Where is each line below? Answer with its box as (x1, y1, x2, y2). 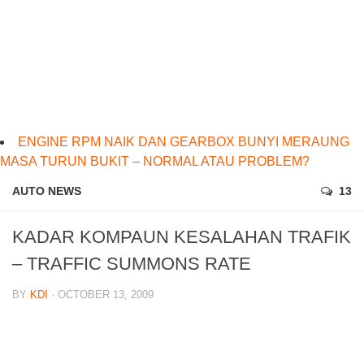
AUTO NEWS (12, 184, 81, 198)
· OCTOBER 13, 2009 (48, 288, 154, 301)
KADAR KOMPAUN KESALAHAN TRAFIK (12, 227, 351, 248)
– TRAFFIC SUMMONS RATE (12, 253, 251, 275)
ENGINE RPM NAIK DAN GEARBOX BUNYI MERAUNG (18, 135, 349, 149)
